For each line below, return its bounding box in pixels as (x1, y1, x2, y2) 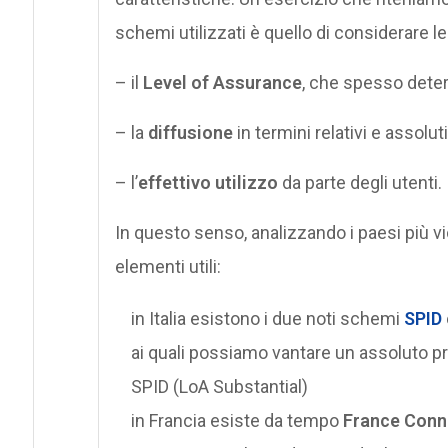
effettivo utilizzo (137, 172, 278, 194)
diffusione (147, 122, 233, 144)
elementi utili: (114, 256, 221, 278)
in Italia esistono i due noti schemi (130, 308, 404, 330)
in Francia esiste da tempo (130, 410, 343, 432)
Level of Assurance (142, 72, 302, 94)
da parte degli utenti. (277, 172, 442, 194)
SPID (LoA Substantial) (130, 376, 308, 398)
